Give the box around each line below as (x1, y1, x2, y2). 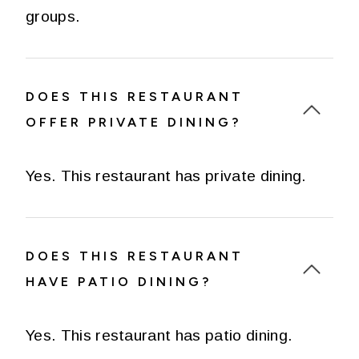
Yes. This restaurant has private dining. (26, 167, 307, 184)
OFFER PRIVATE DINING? (26, 114, 241, 130)
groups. (26, 7, 81, 25)
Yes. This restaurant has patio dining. (26, 326, 293, 344)
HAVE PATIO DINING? (26, 273, 212, 289)
